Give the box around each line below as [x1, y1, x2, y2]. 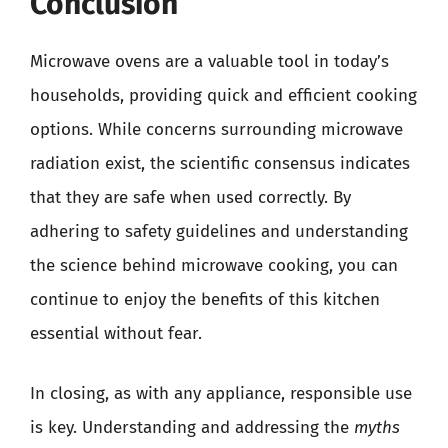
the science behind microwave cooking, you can [30, 255, 398, 276]
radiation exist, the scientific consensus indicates [30, 153, 410, 174]
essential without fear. [30, 323, 202, 344]
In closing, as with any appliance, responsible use [30, 382, 412, 404]
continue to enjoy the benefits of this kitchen [30, 289, 380, 310]
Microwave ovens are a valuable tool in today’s [30, 51, 389, 72]
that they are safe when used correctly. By [30, 187, 351, 208]
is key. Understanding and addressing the [30, 416, 354, 438]
